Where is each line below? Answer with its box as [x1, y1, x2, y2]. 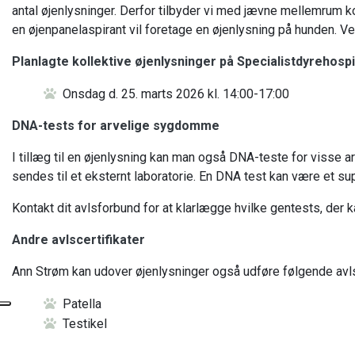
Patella [63, 296, 101, 311]
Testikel [63, 316, 107, 331]
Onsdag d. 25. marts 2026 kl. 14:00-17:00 [63, 86, 289, 101]
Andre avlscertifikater [12, 232, 145, 247]
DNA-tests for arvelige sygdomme [12, 118, 219, 133]
